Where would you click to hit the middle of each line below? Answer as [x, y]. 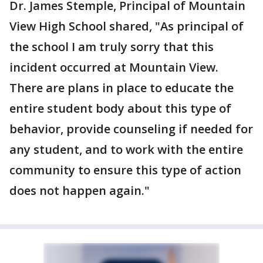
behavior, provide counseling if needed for [131, 129]
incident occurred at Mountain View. [114, 67]
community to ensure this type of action [125, 170]
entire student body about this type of [120, 108]
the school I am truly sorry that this [112, 47]
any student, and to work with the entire [126, 149]
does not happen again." [80, 190]
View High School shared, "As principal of [127, 26]
